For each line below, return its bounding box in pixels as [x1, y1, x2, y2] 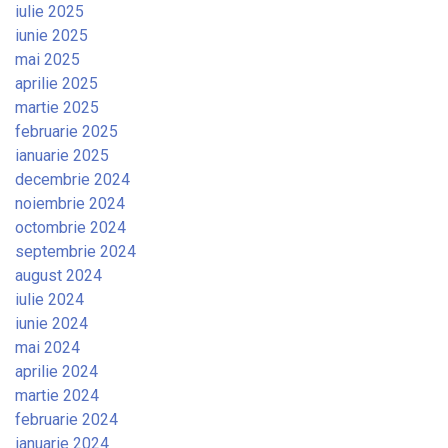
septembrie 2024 [15, 242, 136, 262]
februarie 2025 [15, 122, 118, 142]
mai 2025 [15, 50, 80, 70]
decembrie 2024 [15, 170, 130, 190]
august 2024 [15, 266, 102, 286]
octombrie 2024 [15, 218, 126, 238]
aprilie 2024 [15, 362, 98, 382]
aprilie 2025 [15, 74, 98, 94]
